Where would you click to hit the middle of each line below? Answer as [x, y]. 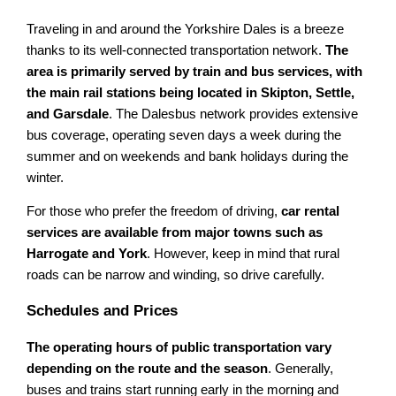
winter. [46, 177]
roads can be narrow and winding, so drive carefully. [176, 275]
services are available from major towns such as [175, 233]
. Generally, [301, 369]
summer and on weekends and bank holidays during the [188, 156]
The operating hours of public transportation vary [179, 348]
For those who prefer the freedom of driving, [154, 212]
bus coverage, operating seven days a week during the [184, 135]
